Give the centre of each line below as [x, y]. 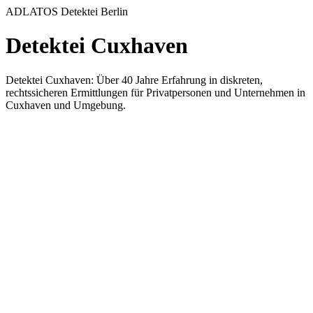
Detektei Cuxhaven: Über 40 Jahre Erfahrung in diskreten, [134, 80]
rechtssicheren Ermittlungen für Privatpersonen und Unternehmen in [155, 92]
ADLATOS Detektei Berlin [67, 12]
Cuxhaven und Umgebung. [66, 105]
